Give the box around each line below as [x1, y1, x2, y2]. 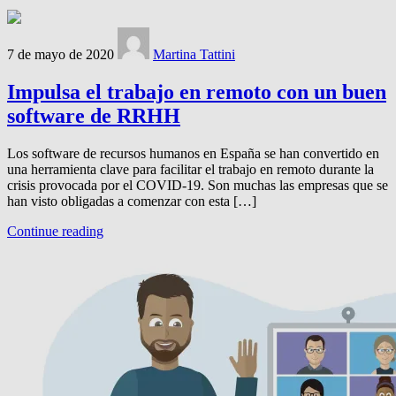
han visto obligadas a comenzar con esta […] [7, 194, 256, 209]
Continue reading [7, 224, 103, 240]
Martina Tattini [153, 47, 235, 63]
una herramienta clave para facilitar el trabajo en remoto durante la [7, 162, 374, 178]
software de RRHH [7, 104, 180, 128]
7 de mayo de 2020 [7, 47, 114, 63]
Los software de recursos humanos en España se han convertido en [7, 146, 379, 162]
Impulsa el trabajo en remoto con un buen [7, 80, 386, 104]
